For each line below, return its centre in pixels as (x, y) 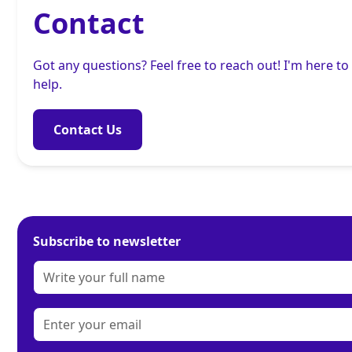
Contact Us (88, 130)
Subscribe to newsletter (107, 242)
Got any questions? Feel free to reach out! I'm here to (191, 66)
